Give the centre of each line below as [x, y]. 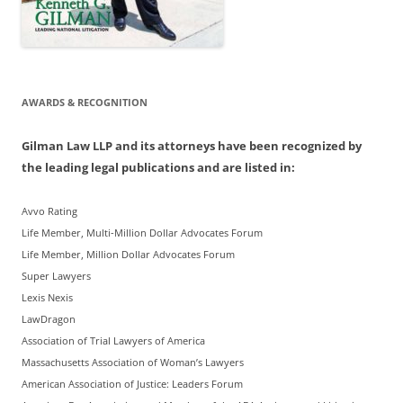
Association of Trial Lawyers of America [113, 341]
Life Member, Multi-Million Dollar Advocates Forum [142, 233]
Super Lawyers [56, 277]
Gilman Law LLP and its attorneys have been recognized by [192, 146]
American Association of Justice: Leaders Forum [132, 385]
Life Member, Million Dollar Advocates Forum [128, 255]
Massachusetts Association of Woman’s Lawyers [133, 363]
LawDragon [49, 320]
